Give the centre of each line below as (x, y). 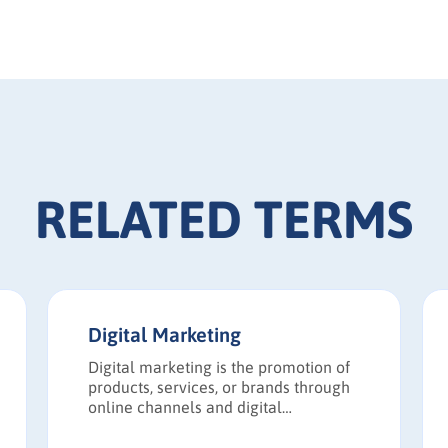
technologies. (136, 426)
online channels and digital (185, 406)
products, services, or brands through (219, 386)
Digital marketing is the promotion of (219, 366)
